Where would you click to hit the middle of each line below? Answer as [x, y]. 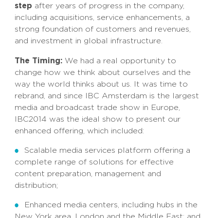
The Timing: [38, 61]
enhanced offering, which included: [79, 131]
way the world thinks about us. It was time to [101, 84]
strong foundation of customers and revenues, [103, 29]
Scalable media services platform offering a [107, 150]
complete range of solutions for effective [94, 162]
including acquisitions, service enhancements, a [102, 18]
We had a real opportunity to [119, 61]
